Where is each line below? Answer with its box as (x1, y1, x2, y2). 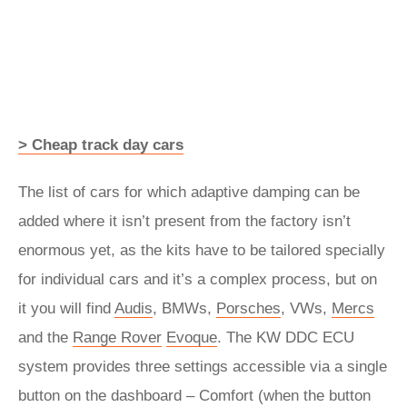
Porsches (216, 300, 281, 317)
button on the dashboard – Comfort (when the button (18, 387, 371, 404)
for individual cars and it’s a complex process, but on (18, 271, 377, 288)
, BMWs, (153, 300, 216, 317)
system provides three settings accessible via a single (18, 358, 387, 375)
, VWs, (281, 300, 332, 317)
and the (18, 329, 73, 346)
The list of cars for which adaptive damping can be (18, 184, 360, 201)
